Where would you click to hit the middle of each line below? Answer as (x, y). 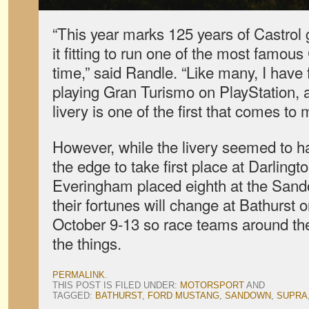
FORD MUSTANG (183, 296)
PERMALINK (79, 275)
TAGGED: (74, 296)
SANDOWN (248, 296)
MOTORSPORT (212, 285)
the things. (87, 243)
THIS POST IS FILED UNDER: (116, 285)
